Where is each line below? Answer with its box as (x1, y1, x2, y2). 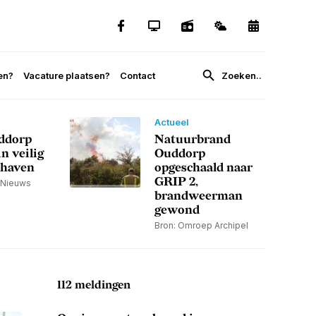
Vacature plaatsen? (23, 70, 110, 82)
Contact (120, 70, 155, 82)
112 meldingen (56, 279, 130, 293)
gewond (154, 203, 200, 218)
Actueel (154, 116, 189, 128)
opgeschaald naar (154, 161, 253, 176)
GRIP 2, (154, 175, 198, 190)
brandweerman (154, 189, 243, 204)
